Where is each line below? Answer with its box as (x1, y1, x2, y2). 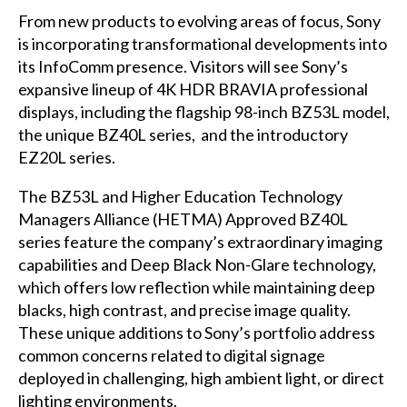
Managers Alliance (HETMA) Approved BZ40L (17, 208, 348, 229)
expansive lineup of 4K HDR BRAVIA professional (17, 78, 368, 99)
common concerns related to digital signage (17, 344, 325, 365)
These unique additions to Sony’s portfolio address (17, 322, 375, 342)
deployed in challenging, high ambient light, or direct (17, 367, 384, 388)
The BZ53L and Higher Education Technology (17, 185, 342, 206)
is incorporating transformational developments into (17, 33, 387, 54)
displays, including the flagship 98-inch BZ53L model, (17, 101, 390, 122)
